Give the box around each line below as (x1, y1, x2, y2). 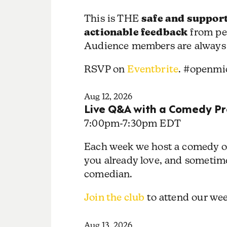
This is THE (84, 12, 142, 24)
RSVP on (84, 63, 128, 75)
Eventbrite (127, 63, 179, 75)
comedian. (84, 168, 135, 179)
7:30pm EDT (123, 117, 181, 129)
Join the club (84, 192, 145, 203)
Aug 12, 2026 (84, 92, 132, 102)
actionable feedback (84, 25, 188, 38)
